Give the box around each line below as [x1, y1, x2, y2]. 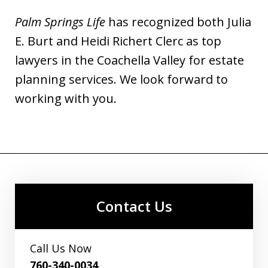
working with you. [15, 90, 117, 107]
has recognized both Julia [105, 14, 251, 31]
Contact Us [96, 196, 172, 217]
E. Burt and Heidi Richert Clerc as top [15, 33, 221, 50]
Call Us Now [30, 241, 92, 256]
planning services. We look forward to [15, 71, 228, 88]
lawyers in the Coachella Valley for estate [15, 52, 244, 69]
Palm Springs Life [15, 14, 105, 31]
